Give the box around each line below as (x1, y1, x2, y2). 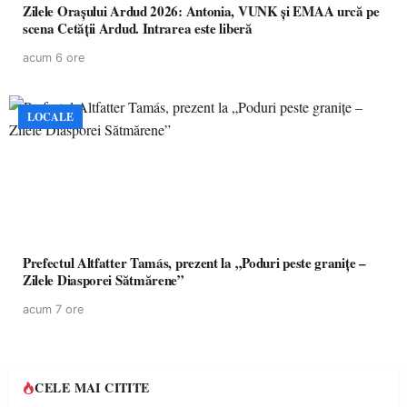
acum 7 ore (23, 303, 84, 316)
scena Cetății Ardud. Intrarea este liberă (23, 18, 253, 38)
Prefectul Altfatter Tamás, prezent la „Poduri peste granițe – (23, 253, 366, 273)
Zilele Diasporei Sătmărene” (23, 270, 184, 290)
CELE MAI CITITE (35, 378, 150, 397)
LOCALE (27, 109, 74, 124)
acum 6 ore (23, 51, 84, 65)
